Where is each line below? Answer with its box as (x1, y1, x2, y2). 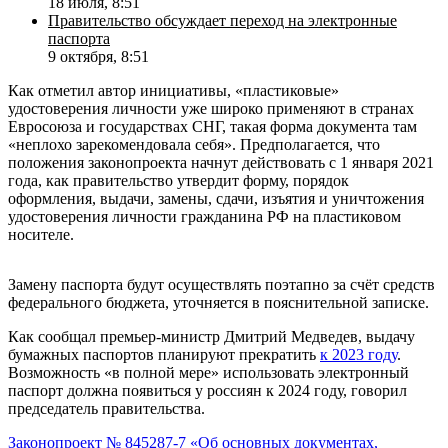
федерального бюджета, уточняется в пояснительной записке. (8, 293, 429, 311)
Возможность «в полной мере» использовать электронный (8, 363, 409, 381)
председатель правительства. (8, 399, 205, 417)
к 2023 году (320, 345, 397, 363)
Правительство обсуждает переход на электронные (48, 11, 397, 29)
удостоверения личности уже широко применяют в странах (8, 99, 414, 117)
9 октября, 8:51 (48, 47, 149, 65)
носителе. (8, 225, 74, 243)
